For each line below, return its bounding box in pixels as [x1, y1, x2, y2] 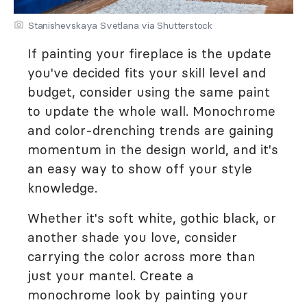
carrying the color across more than [27, 248, 256, 265]
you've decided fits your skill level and [27, 64, 266, 82]
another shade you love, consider [27, 229, 237, 246]
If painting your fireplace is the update [27, 45, 271, 62]
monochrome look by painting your [27, 286, 248, 304]
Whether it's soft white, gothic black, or [27, 210, 276, 227]
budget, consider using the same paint [27, 84, 270, 101]
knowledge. [27, 180, 101, 197]
